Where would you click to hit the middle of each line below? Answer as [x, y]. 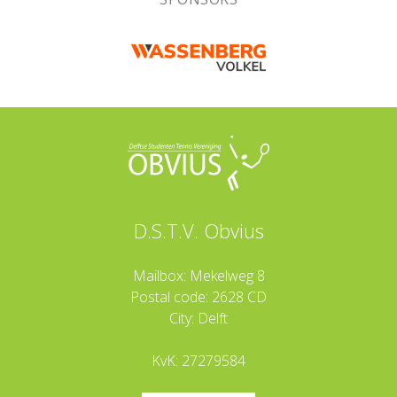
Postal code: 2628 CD [198, 296]
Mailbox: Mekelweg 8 [198, 275]
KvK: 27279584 [198, 360]
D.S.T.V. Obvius [198, 230]
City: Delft [198, 318]
